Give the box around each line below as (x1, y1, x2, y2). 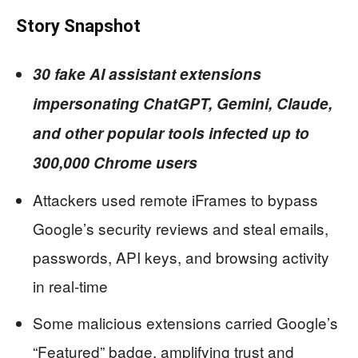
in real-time (33, 275, 108, 297)
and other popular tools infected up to (33, 122, 309, 145)
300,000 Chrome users (33, 152, 197, 174)
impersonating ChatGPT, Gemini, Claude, (33, 93, 332, 115)
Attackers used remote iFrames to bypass (33, 189, 318, 211)
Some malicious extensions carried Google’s (33, 312, 338, 334)
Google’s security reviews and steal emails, (33, 217, 328, 240)
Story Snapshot (16, 16, 141, 37)
